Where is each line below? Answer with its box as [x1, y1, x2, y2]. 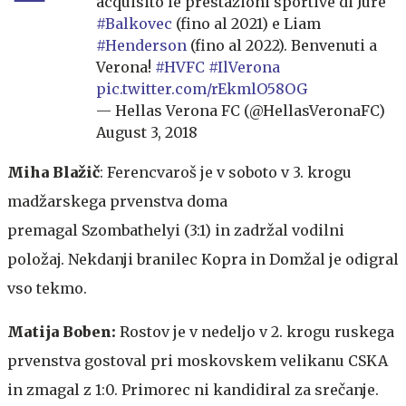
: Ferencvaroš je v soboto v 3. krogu [100, 162, 352, 181]
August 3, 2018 [96, 122, 198, 141]
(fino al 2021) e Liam [172, 14, 321, 33]
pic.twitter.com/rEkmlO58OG [96, 79, 307, 98]
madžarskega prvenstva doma [7, 191, 227, 210]
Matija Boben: [7, 322, 120, 341]
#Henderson [96, 35, 187, 54]
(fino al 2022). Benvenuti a [187, 35, 377, 54]
